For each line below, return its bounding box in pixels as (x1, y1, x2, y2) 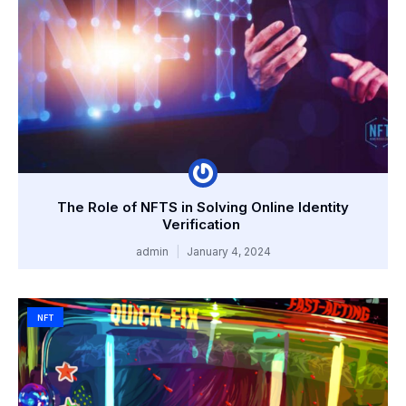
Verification (162, 216, 244, 234)
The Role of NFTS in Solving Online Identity (57, 198, 349, 217)
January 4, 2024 (183, 245, 271, 259)
